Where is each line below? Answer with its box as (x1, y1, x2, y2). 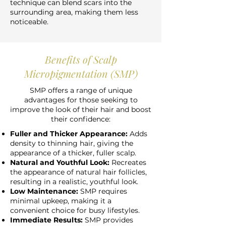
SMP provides (83, 215, 133, 224)
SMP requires (80, 187, 127, 196)
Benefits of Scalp (44, 52, 117, 66)
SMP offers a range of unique (29, 86, 132, 95)
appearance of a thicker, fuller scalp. (10, 148, 136, 157)
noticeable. (10, 17, 48, 26)
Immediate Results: (10, 215, 83, 224)
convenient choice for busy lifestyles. (10, 206, 140, 215)
